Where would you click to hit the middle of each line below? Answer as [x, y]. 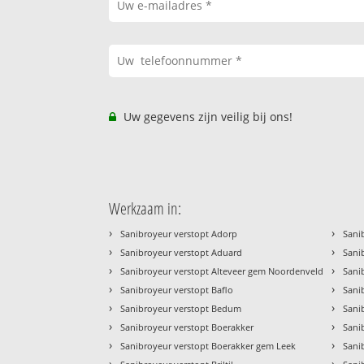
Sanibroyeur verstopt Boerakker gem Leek [208, 346]
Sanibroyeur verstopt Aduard [182, 253]
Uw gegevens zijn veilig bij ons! [207, 117]
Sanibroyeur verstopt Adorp [179, 234]
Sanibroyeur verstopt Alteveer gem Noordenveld [222, 271]
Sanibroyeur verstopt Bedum [181, 309]
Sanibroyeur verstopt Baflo [177, 290]
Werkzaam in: [145, 209]
